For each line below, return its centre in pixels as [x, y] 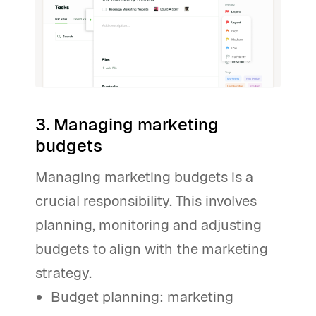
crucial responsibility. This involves [146, 201]
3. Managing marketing [127, 125]
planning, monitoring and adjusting [148, 225]
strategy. [63, 273]
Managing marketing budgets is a [144, 177]
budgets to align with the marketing [152, 249]
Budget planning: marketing [142, 297]
